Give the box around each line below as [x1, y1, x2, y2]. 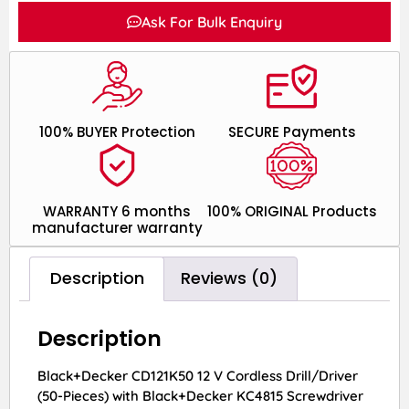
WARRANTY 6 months [43, 201, 192, 221]
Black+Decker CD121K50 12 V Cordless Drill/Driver [37, 366, 358, 384]
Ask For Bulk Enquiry [142, 12, 282, 31]
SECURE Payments [227, 121, 356, 142]
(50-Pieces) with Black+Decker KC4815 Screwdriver [37, 386, 363, 404]
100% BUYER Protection [38, 121, 195, 142]
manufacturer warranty [31, 217, 203, 237]
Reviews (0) [180, 267, 278, 290]
